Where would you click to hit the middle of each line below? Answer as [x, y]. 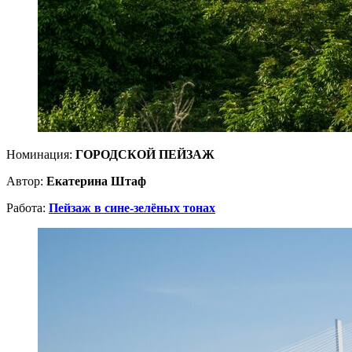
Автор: [26, 181]
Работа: [27, 207]
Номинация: [41, 154]
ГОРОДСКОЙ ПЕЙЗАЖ [145, 154]
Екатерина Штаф [96, 181]
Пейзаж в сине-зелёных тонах [132, 207]
